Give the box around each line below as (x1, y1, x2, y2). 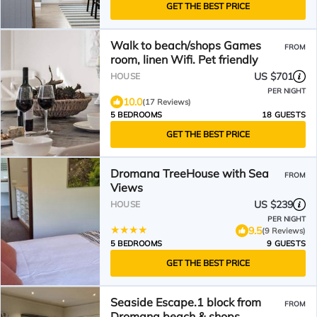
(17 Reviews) (142, 97, 191, 107)
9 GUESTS (267, 238, 306, 248)
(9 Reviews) (262, 225, 306, 236)
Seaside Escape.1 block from (110, 295, 261, 309)
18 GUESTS (262, 110, 306, 120)
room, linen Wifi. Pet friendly (110, 52, 258, 67)
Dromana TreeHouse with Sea (110, 166, 269, 180)
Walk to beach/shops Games (110, 38, 261, 52)
